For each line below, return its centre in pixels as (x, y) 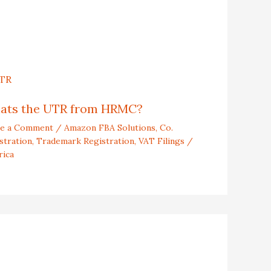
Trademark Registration (85, 141)
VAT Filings (161, 141)
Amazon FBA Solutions (109, 128)
